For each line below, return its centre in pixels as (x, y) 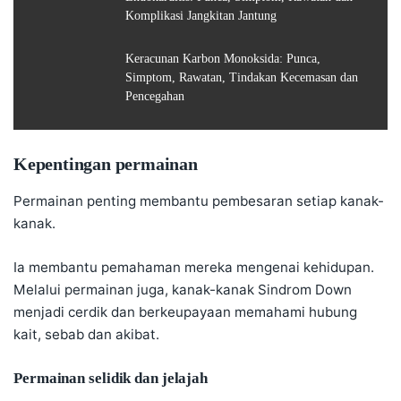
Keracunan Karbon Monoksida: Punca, (223, 58)
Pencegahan (155, 96)
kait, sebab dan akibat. (86, 334)
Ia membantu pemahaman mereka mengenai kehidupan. (194, 267)
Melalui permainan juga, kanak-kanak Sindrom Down (183, 289)
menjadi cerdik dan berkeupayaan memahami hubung (185, 311)
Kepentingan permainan (106, 164)
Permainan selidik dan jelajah (111, 378)
